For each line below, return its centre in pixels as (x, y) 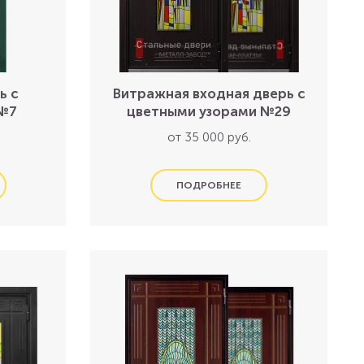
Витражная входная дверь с (209, 93)
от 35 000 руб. (209, 137)
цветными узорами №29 (209, 111)
